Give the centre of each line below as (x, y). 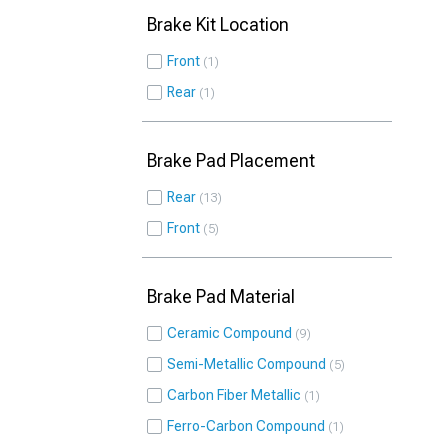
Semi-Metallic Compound (246, 364)
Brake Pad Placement (231, 160)
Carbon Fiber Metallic (234, 395)
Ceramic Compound (229, 333)
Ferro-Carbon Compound (246, 426)
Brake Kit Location (218, 24)
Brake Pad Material (221, 296)
